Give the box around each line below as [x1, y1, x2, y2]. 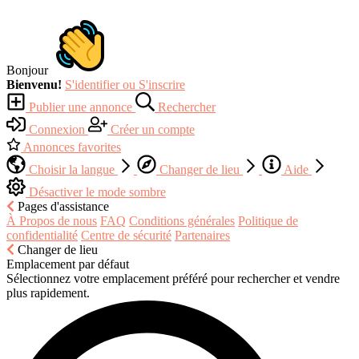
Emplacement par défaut [6, 256, 129, 271]
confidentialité [6, 228, 78, 242]
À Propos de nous [6, 213, 97, 228]
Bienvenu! [6, 77, 62, 91]
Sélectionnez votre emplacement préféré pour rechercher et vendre [6, 271, 340, 285]
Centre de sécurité [81, 228, 171, 242]
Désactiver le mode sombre [26, 184, 166, 199]
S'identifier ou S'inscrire [65, 77, 185, 91]
